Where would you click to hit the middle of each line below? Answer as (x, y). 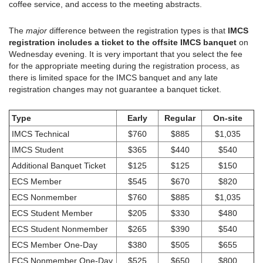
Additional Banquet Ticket (58, 166)
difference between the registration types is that (137, 31)
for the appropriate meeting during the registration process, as (124, 66)
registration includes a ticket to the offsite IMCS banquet (123, 43)
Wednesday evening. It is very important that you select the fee (126, 54)
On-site (228, 118)
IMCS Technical (39, 134)
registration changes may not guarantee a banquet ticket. (115, 90)
